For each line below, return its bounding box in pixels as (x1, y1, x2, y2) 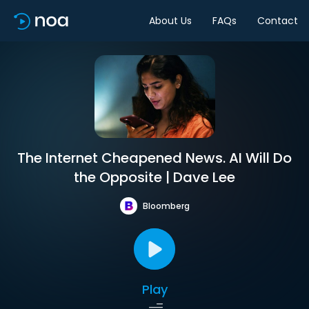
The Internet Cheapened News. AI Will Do (17, 148, 292, 168)
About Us (149, 13, 192, 28)
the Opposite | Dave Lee (74, 168, 235, 187)
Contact (257, 13, 298, 28)
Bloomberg (142, 199, 190, 212)
